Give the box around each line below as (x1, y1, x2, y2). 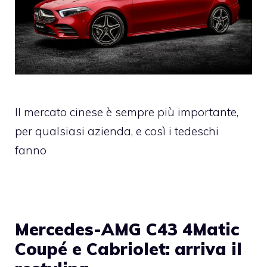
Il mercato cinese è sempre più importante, (15, 105, 238, 120)
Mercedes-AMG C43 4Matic (15, 219, 239, 240)
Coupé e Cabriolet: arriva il (15, 238, 242, 260)
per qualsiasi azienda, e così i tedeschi (15, 124, 219, 139)
